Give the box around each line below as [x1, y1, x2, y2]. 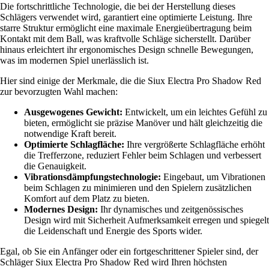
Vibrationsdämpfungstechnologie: [24, 171, 161, 182]
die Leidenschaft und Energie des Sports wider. [24, 225, 202, 236]
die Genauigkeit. [24, 160, 86, 171]
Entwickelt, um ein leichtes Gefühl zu [122, 106, 267, 117]
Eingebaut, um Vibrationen [161, 171, 265, 182]
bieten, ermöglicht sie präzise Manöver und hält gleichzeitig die [24, 117, 262, 128]
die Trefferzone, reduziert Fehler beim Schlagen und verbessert [24, 150, 261, 160]
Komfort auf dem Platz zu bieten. [24, 193, 150, 204]
